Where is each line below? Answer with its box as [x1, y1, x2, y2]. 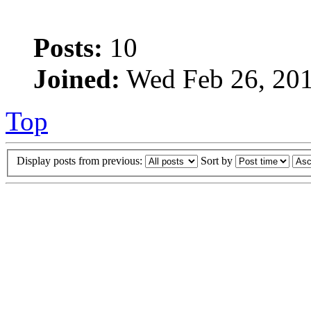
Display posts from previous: [17, 155, 145, 167]
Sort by [201, 155, 235, 167]
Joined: [33, 63, 120, 94]
